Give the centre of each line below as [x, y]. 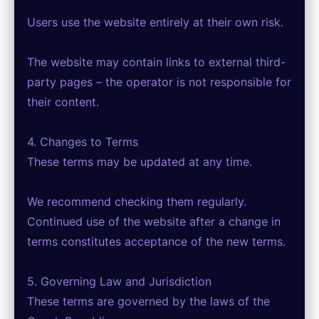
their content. [63, 102]
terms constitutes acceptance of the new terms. [156, 241]
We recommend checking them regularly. [137, 202]
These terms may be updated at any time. [140, 162]
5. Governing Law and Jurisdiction [119, 281]
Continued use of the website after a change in [154, 221]
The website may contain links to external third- [156, 62]
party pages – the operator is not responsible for [159, 82]
